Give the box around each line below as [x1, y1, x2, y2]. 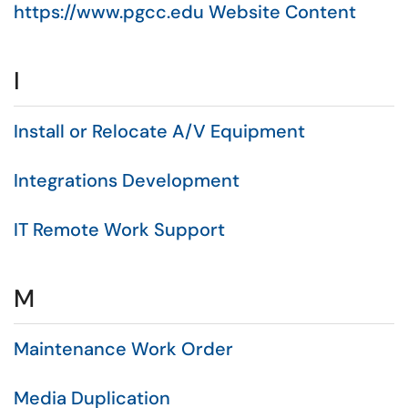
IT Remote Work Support [14, 218, 225, 241]
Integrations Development [14, 168, 240, 192]
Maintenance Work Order [14, 337, 233, 361]
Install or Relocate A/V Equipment [14, 119, 305, 143]
